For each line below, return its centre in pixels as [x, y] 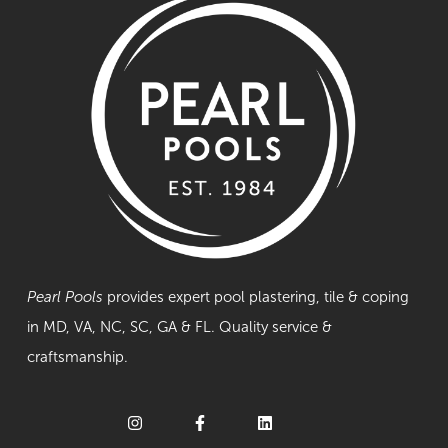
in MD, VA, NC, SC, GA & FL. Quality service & [180, 327]
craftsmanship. [78, 357]
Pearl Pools [65, 297]
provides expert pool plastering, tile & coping [256, 297]
